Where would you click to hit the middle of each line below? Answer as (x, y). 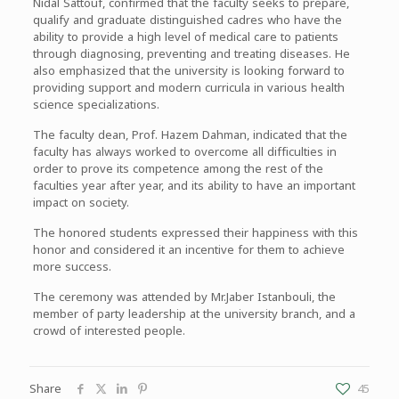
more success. (72, 266)
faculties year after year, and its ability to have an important (194, 185)
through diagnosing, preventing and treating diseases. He (191, 53)
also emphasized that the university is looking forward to (188, 70)
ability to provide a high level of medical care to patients (185, 37)
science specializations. (96, 104)
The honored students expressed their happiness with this (195, 232)
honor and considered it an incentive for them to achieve (188, 249)
